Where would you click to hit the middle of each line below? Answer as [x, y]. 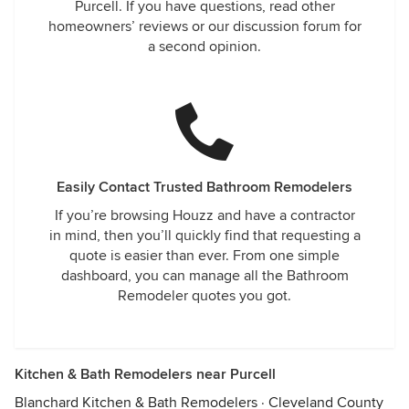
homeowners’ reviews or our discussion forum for [204, 26]
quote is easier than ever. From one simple [204, 256]
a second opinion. [204, 47]
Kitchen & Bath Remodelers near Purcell [145, 374]
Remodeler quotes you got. [204, 296]
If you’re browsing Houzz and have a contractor [204, 215]
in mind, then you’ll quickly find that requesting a [204, 236]
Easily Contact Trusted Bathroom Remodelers [204, 187]
